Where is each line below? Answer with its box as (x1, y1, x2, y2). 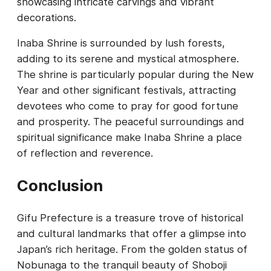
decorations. (17, 11, 76, 24)
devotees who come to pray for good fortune (17, 100, 238, 113)
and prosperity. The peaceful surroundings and (17, 116, 244, 128)
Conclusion (17, 175, 103, 195)
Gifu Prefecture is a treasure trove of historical (17, 212, 243, 224)
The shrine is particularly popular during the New (17, 68, 253, 81)
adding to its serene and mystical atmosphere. (17, 53, 239, 65)
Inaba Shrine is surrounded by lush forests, (17, 37, 225, 50)
